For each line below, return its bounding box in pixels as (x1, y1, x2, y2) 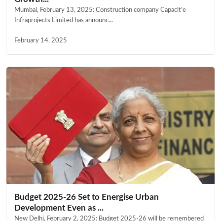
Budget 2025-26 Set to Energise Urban (14, 193, 159, 202)
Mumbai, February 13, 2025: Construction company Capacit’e (14, 7, 186, 13)
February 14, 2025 (14, 37, 67, 44)
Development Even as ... (14, 204, 104, 213)
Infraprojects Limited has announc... (14, 17, 113, 24)
